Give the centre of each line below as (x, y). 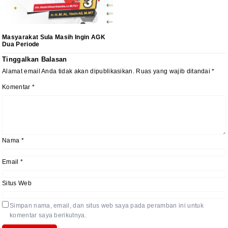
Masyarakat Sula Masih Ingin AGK (54, 37)
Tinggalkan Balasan (35, 59)
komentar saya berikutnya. (48, 216)
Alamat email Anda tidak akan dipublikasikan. (68, 72)
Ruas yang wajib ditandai (174, 72)
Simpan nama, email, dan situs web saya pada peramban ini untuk (107, 206)
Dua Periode (21, 44)
